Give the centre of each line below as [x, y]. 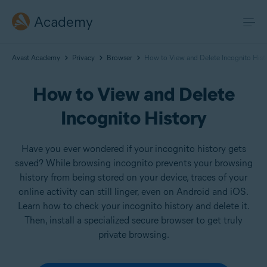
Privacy [83, 58]
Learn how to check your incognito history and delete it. [133, 206]
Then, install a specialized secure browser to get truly [133, 220]
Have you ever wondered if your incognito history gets [133, 149]
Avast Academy [36, 58]
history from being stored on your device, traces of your [133, 177]
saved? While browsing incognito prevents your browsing [133, 163]
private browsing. [133, 235]
